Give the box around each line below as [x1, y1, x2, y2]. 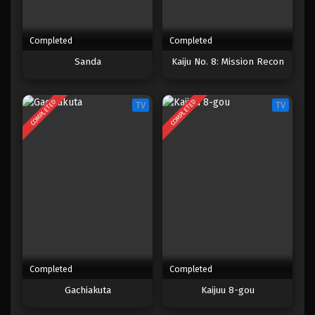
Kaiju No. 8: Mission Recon [171, 56, 284, 67]
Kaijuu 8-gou [200, 285, 255, 297]
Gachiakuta [64, 285, 111, 297]
